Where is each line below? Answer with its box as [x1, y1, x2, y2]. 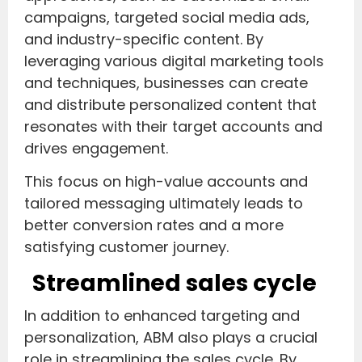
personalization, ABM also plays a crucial [24, 326, 318, 347]
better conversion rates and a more [24, 215, 284, 236]
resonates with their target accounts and [24, 116, 322, 137]
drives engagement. [24, 137, 168, 158]
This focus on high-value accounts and [24, 171, 308, 192]
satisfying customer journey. [24, 237, 229, 258]
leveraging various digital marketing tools [24, 50, 324, 71]
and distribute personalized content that [24, 94, 317, 115]
